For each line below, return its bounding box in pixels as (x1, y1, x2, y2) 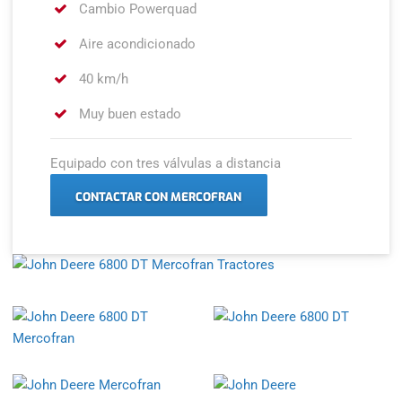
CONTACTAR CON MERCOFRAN (75, 188, 242, 205)
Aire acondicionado (75, 35, 197, 52)
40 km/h (75, 70, 129, 87)
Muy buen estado (75, 105, 182, 122)
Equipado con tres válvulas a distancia (50, 154, 282, 171)
